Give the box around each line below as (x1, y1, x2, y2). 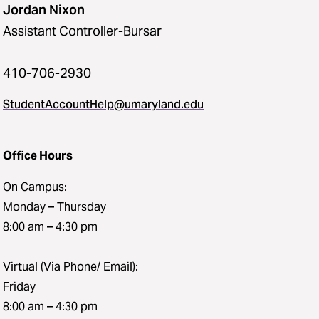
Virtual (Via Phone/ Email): (3, 258, 138, 274)
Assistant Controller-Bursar (3, 22, 162, 39)
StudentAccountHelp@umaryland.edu (3, 96, 204, 112)
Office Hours (3, 147, 73, 163)
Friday (3, 278, 36, 294)
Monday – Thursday (3, 199, 106, 214)
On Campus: (3, 179, 67, 194)
